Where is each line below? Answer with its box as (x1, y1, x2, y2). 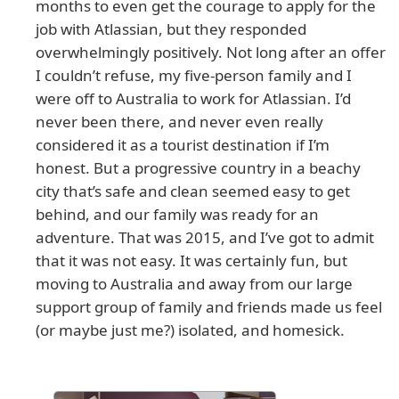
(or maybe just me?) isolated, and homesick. (36, 320, 345, 341)
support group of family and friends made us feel (36, 297, 382, 318)
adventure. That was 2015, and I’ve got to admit (36, 227, 374, 248)
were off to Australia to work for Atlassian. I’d (36, 88, 351, 110)
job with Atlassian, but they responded (36, 19, 306, 40)
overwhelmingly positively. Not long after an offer (36, 42, 386, 63)
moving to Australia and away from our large (36, 273, 353, 295)
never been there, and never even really (36, 111, 323, 133)
